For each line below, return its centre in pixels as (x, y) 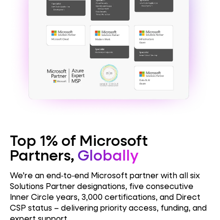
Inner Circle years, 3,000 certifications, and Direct (105, 196)
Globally (108, 155)
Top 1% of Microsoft (79, 140)
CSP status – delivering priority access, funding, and (108, 207)
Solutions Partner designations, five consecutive (102, 186)
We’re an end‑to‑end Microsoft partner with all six (105, 175)
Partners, (44, 155)
